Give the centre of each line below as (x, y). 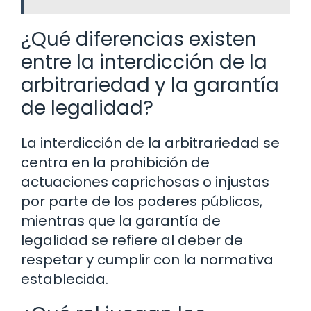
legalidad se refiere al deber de (132, 241)
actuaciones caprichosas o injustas (145, 182)
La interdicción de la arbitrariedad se (150, 143)
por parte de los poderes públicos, (142, 202)
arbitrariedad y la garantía (150, 85)
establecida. (65, 279)
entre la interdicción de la (144, 62)
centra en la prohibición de (115, 163)
